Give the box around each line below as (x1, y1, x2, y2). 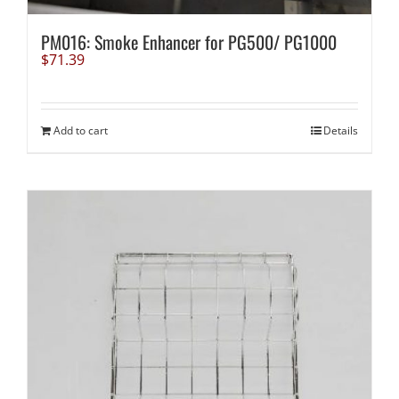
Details (323, 123, 359, 139)
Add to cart (53, 123, 108, 139)
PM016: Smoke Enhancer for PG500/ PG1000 (40, 28, 337, 56)
